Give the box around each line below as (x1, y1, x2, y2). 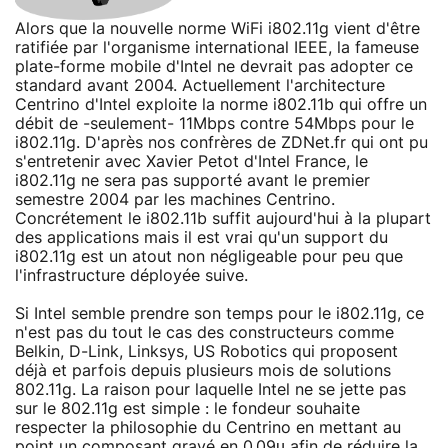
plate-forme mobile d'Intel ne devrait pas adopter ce (15, 58, 413, 75)
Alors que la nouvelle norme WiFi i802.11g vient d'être (15, 20, 420, 37)
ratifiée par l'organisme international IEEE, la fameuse (15, 39, 419, 56)
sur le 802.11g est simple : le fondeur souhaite (15, 400, 360, 417)
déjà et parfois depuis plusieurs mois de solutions (15, 362, 391, 379)
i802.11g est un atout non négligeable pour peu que (15, 248, 403, 265)
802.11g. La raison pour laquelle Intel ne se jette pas (15, 381, 406, 398)
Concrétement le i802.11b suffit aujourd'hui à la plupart (15, 210, 431, 227)
